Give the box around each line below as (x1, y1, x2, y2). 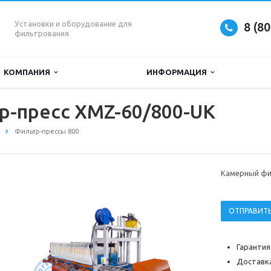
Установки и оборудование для (15, 19, 132, 28)
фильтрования (15, 29, 69, 38)
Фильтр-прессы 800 (15, 128, 79, 135)
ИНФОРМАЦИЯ (146, 68, 211, 76)
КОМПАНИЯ (4, 68, 54, 76)
